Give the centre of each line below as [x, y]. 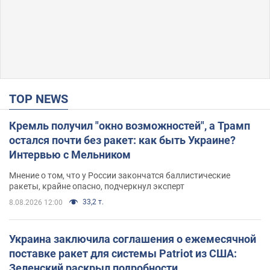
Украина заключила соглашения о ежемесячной [133, 239]
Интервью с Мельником [70, 155]
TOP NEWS [42, 99]
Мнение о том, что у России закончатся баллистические [120, 176]
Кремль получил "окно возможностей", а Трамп [130, 126]
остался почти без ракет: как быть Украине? [122, 140]
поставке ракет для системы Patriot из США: [123, 254]
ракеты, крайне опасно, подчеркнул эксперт [97, 187]
